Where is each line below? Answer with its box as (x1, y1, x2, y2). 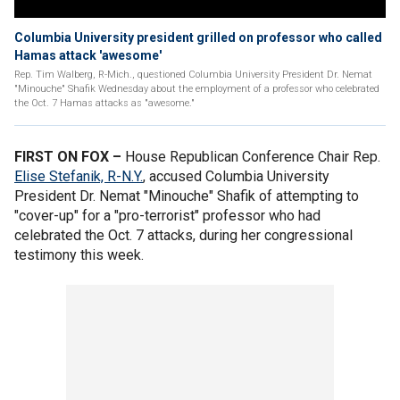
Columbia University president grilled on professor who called (14, 30, 382, 45)
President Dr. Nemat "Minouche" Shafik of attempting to (14, 187, 359, 204)
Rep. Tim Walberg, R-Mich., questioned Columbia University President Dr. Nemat (14, 69, 372, 80)
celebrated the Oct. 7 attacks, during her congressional (14, 227, 353, 244)
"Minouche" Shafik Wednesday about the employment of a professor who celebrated (14, 83, 379, 95)
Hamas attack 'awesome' (14, 48, 162, 62)
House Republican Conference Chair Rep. (121, 148, 380, 165)
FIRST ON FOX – (14, 148, 121, 165)
